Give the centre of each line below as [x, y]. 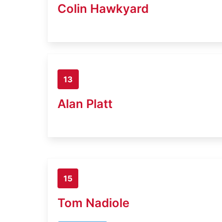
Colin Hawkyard [103, 8]
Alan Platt [85, 104]
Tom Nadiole [93, 203]
